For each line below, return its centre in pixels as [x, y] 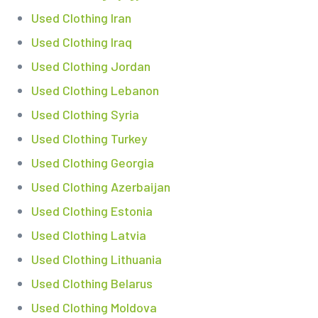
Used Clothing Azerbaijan [100, 187]
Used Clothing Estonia [92, 211]
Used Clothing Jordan [91, 66]
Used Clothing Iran [81, 18]
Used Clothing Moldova [94, 308]
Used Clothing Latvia [88, 235]
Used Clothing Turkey [89, 139]
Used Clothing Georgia [92, 163]
